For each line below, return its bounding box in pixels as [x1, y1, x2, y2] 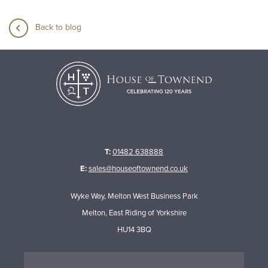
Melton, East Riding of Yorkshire [81, 208, 187, 218]
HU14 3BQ [117, 225, 151, 235]
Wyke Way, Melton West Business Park [70, 191, 198, 202]
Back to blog [31, 22, 81, 33]
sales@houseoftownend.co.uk [89, 164, 188, 174]
